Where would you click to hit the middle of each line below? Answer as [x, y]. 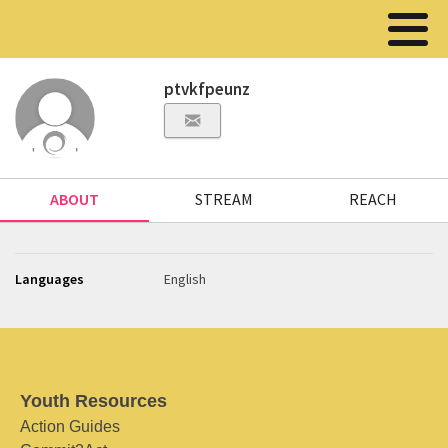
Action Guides [70, 426]
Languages [49, 279]
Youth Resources [93, 401]
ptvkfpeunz [207, 89]
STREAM [223, 199]
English [185, 279]
